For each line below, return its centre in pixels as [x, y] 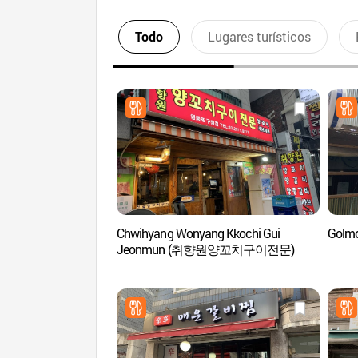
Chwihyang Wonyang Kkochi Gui [199, 233]
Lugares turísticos [259, 36]
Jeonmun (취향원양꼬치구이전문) [205, 249]
